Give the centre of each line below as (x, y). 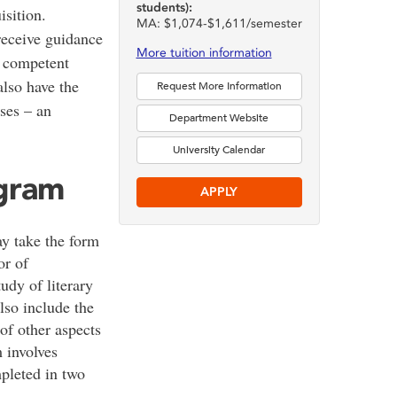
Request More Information (219, 86)
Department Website (219, 118)
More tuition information (204, 53)
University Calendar (219, 150)
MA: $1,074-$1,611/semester (219, 23)
